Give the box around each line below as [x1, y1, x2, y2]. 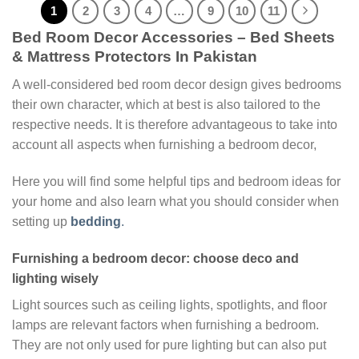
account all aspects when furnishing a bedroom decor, [12, 138, 317, 152]
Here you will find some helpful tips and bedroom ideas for [12, 174, 341, 188]
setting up [12, 214, 71, 228]
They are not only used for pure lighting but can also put [12, 337, 326, 352]
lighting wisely [12, 271, 99, 285]
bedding [71, 214, 121, 228]
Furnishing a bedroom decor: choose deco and [12, 251, 299, 265]
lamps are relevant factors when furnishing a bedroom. [12, 317, 319, 332]
